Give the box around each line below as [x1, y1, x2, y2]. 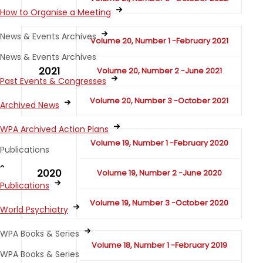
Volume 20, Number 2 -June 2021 [96, 65, 222, 77]
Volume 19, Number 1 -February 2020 [90, 137, 228, 149]
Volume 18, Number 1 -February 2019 [91, 240, 227, 251]
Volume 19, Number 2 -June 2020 [96, 167, 222, 179]
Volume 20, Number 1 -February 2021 [90, 35, 228, 47]
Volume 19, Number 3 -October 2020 [90, 197, 229, 209]
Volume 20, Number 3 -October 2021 [90, 95, 229, 107]
